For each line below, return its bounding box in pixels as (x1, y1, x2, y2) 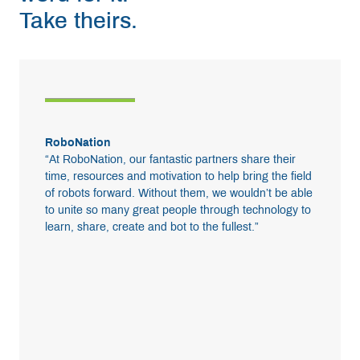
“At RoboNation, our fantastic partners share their (45, 153, 296, 166)
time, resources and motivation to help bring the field (45, 170, 312, 182)
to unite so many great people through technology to (45, 204, 311, 216)
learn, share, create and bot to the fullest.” (45, 221, 259, 233)
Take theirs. (19, 8, 137, 33)
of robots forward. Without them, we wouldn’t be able (45, 187, 313, 199)
